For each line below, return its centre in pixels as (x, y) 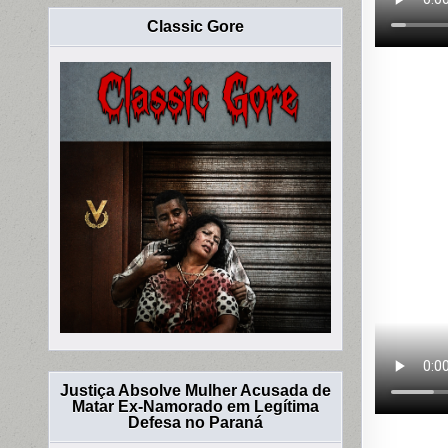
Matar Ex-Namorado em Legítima (196, 407)
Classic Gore (196, 27)
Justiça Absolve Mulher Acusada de (196, 391)
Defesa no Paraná (196, 423)
